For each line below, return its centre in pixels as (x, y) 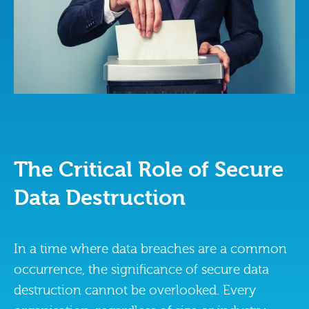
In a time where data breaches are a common (150, 249)
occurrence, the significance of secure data (141, 269)
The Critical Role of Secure (149, 169)
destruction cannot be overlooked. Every (135, 290)
